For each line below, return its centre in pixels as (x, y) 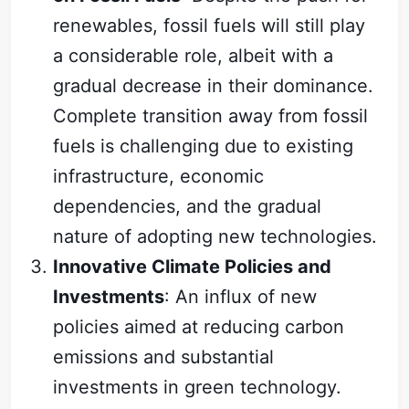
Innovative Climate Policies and (193, 267)
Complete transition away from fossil (211, 116)
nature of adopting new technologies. (215, 237)
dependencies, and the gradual (188, 207)
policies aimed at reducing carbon (199, 327)
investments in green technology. (198, 388)
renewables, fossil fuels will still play (210, 26)
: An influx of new (241, 297)
